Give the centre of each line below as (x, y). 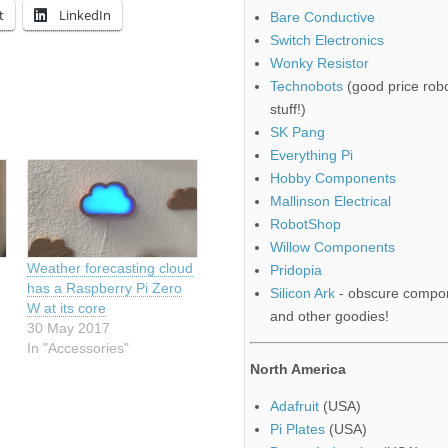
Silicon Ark (302, 293)
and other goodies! (329, 316)
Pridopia (296, 270)
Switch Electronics (327, 40)
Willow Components (332, 247)
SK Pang (297, 132)
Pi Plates (297, 429)
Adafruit (294, 406)
